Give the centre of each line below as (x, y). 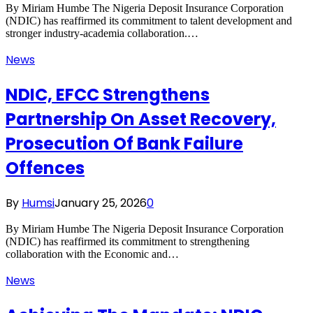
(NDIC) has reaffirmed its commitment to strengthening (128, 242)
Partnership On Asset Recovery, (141, 119)
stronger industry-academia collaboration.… (102, 34)
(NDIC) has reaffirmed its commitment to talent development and (149, 21)
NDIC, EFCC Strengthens (108, 95)
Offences (45, 168)
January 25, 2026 (101, 203)
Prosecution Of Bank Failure (124, 144)
